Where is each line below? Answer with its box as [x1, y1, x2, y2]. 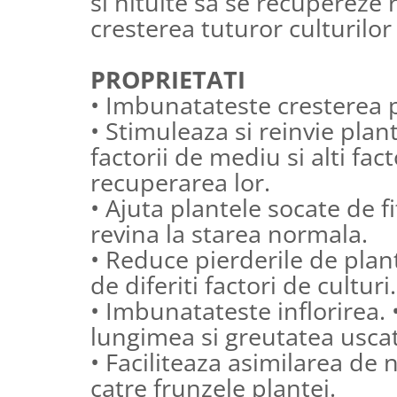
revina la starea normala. [90, 216, 368, 250]
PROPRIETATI [90, 62, 245, 96]
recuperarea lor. [90, 165, 270, 198]
